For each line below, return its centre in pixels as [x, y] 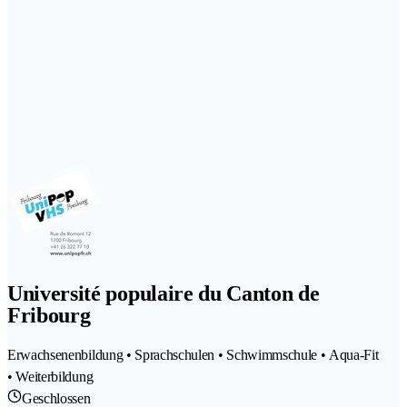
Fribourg [49, 315]
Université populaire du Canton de [164, 293]
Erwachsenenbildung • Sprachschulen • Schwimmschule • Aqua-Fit [193, 354]
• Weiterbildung [50, 376]
